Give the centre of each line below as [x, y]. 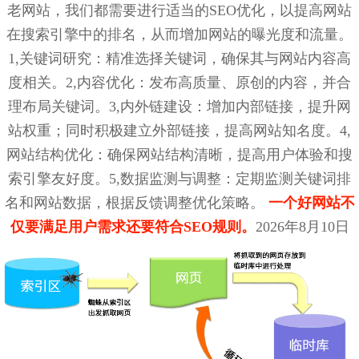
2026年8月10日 [302, 227]
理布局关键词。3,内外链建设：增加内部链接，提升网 [179, 107]
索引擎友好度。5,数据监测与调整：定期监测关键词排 [179, 179]
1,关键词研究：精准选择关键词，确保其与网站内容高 [179, 59]
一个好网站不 [311, 203]
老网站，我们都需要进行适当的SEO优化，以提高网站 [179, 11]
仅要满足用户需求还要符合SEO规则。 [133, 227]
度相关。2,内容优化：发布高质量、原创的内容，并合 [179, 83]
